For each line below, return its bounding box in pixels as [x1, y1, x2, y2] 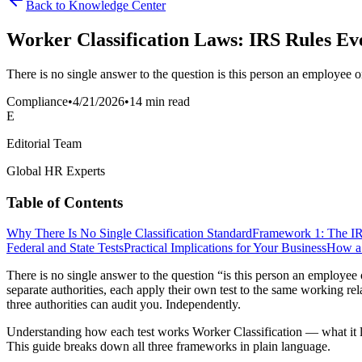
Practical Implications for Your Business [124, 241, 326, 255]
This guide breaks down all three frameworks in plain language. [6, 339, 330, 354]
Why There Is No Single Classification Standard [6, 226, 252, 241]
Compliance [6, 94, 68, 108]
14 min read [129, 94, 190, 108]
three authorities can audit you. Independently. [6, 297, 241, 312]
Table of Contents [6, 193, 123, 211]
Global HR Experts [6, 163, 105, 178]
